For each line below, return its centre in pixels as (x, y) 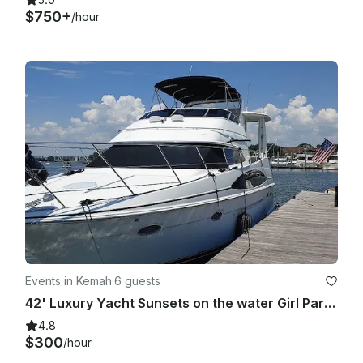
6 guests (137, 280)
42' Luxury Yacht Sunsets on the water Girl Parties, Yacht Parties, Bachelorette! (330, 303)
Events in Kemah (68, 280)
